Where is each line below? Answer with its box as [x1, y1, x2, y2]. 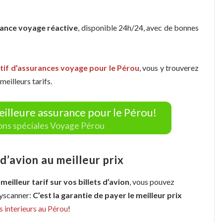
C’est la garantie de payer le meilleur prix [33, 190, 182, 200]
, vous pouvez [129, 177, 174, 187]
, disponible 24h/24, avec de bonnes [78, 22, 199, 32]
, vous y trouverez [139, 63, 199, 73]
